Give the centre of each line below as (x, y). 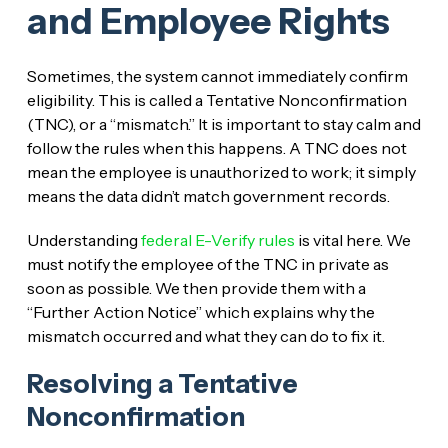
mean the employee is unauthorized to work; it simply (221, 171)
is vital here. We (352, 239)
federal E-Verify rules (217, 239)
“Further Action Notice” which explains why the (200, 311)
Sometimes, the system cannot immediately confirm (217, 75)
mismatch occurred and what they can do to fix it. (205, 335)
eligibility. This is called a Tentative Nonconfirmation (216, 99)
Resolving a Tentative (162, 383)
